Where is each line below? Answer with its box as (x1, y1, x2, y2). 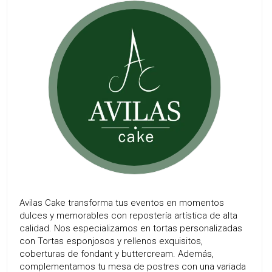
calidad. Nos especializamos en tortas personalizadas (19, 223, 243, 234)
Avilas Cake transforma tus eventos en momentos (19, 197, 225, 209)
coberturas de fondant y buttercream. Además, (19, 248, 214, 260)
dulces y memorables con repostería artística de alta (19, 210, 238, 222)
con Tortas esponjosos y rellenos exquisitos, (19, 236, 203, 247)
